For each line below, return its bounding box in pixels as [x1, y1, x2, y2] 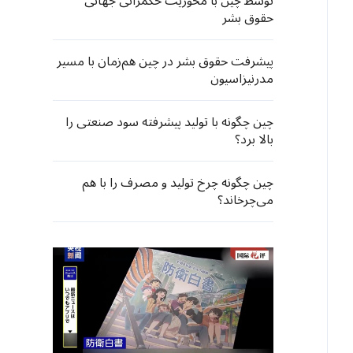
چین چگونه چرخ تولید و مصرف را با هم [82, 169, 273, 196]
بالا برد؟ [235, 126, 273, 153]
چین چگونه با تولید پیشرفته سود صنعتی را [65, 109, 273, 136]
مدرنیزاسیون [210, 65, 273, 92]
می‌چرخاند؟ [217, 187, 273, 214]
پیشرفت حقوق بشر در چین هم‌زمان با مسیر [57, 48, 273, 75]
